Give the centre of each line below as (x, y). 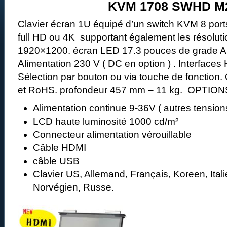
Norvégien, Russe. (76, 187)
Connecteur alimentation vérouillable (112, 135)
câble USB (56, 161)
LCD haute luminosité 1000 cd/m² (106, 121)
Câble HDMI (60, 148)
